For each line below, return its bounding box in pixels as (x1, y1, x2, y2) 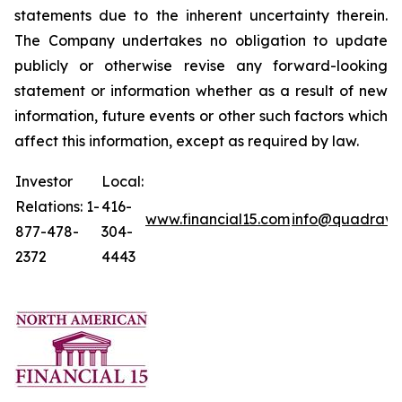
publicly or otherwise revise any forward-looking (14, 57, 388, 74)
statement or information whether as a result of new (14, 82, 388, 100)
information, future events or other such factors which (14, 107, 388, 125)
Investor (15, 172, 73, 190)
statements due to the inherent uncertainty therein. (14, 6, 388, 24)
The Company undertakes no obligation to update (14, 31, 388, 49)
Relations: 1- (15, 197, 100, 215)
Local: (101, 172, 144, 190)
